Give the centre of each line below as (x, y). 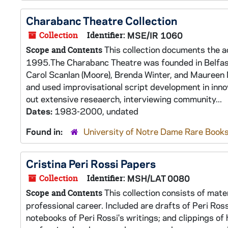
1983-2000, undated (96, 111)
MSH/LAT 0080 (159, 178)
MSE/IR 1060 (155, 35)
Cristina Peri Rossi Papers (91, 163)
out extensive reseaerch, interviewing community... (124, 99)
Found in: (45, 131)
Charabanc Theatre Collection (102, 20)
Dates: (40, 111)
